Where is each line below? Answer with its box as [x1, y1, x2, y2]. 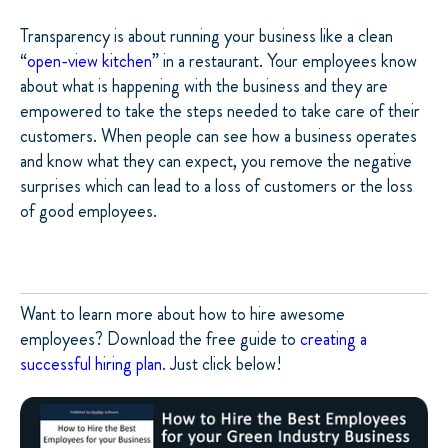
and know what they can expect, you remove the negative [20, 147, 412, 174]
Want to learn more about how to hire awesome [20, 301, 345, 328]
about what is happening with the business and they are [20, 72, 388, 99]
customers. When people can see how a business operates [20, 122, 417, 149]
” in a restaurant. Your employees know [152, 47, 417, 74]
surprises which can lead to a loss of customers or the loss [20, 172, 413, 199]
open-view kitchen [27, 47, 152, 74]
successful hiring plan [20, 351, 162, 378]
